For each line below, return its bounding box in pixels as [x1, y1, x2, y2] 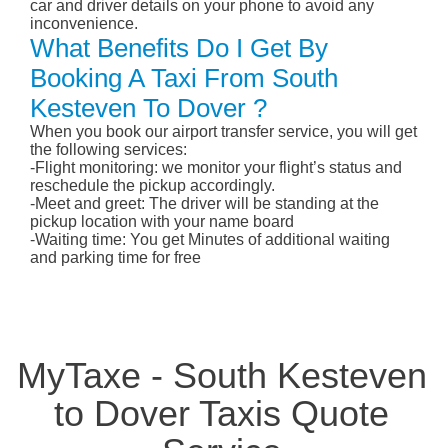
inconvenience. [30, 15, 138, 33]
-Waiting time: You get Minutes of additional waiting [30, 231, 390, 249]
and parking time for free [30, 249, 201, 267]
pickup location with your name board [30, 213, 294, 231]
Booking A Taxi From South [30, 63, 338, 94]
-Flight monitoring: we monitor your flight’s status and [30, 159, 402, 177]
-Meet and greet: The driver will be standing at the [30, 195, 379, 213]
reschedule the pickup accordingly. [30, 177, 275, 195]
